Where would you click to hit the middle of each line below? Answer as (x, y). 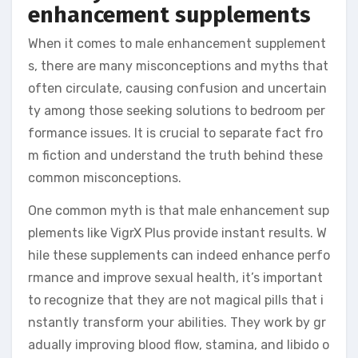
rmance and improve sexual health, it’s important (175, 277)
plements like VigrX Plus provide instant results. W (177, 233)
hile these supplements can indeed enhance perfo (179, 255)
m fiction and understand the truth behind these (175, 155)
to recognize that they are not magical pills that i (176, 300)
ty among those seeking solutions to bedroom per (177, 110)
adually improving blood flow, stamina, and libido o (179, 344)
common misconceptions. (105, 177)
